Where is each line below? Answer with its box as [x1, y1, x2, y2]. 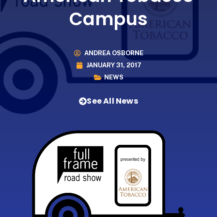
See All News [87, 95, 138, 107]
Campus [69, 6, 148, 31]
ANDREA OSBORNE [84, 49, 143, 57]
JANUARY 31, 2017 [86, 62, 141, 69]
